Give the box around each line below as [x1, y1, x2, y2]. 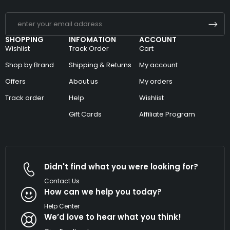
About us [69, 76, 99, 87]
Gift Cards [69, 109, 102, 120]
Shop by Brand [5, 60, 54, 70]
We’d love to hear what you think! [44, 212, 181, 223]
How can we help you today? [44, 186, 162, 198]
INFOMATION [69, 34, 117, 45]
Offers [5, 76, 26, 87]
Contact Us [44, 177, 80, 186]
